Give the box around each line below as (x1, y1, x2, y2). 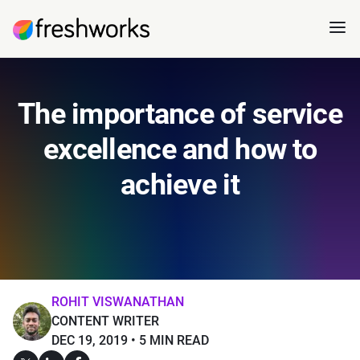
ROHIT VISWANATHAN (51, 294, 184, 309)
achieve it (121, 168, 239, 202)
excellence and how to (43, 133, 317, 166)
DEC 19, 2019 (51, 333, 128, 348)
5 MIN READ (139, 333, 209, 348)
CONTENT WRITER (51, 313, 159, 329)
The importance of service (18, 97, 342, 131)
